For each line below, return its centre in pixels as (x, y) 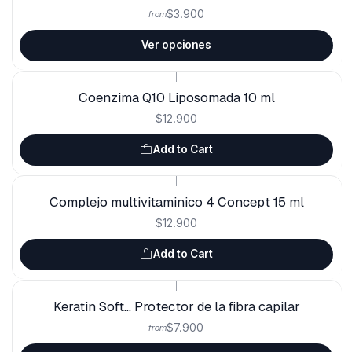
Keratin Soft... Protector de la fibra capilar (176, 306)
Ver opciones (176, 45)
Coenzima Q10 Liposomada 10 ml (176, 97)
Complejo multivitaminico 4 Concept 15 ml (176, 202)
